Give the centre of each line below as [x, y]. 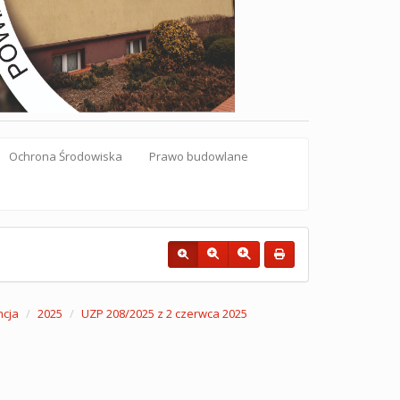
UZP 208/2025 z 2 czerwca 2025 [164, 313]
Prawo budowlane [199, 156]
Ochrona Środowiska [66, 156]
